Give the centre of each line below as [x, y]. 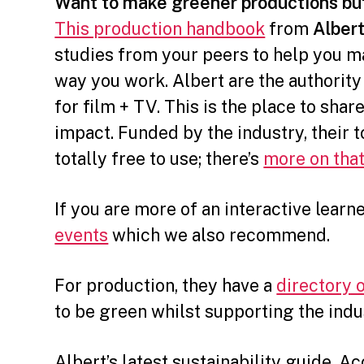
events [82, 234]
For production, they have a [166, 285]
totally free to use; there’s [159, 158]
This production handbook [160, 28]
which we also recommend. [219, 234]
